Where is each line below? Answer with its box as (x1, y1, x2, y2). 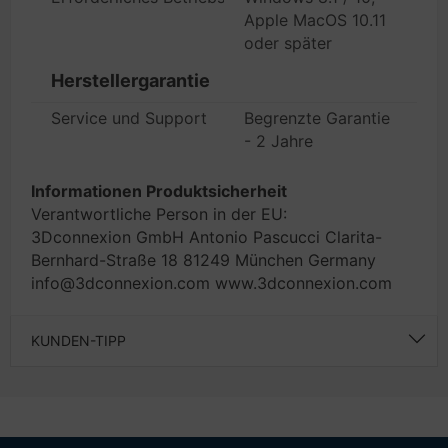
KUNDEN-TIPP (31, 332, 126, 349)
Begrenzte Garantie (244, 108, 390, 128)
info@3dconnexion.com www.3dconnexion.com (31, 273, 392, 293)
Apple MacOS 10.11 (244, 10, 386, 30)
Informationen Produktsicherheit (31, 181, 287, 201)
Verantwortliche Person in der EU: (31, 204, 287, 224)
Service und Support (51, 108, 207, 128)
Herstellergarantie (51, 70, 210, 91)
